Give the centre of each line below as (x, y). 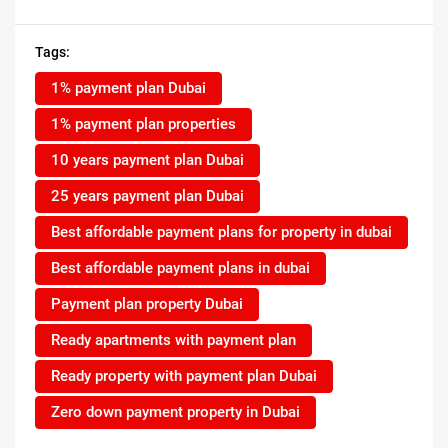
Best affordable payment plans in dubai (180, 268)
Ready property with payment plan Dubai (184, 376)
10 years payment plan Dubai (147, 160)
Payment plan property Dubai (147, 304)
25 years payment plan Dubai (147, 196)
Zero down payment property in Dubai (175, 412)
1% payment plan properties (143, 124)
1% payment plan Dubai (128, 88)
